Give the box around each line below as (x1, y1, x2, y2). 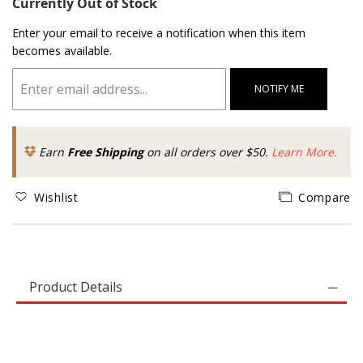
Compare (298, 189, 351, 205)
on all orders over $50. (143, 144, 271, 160)
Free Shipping (67, 144, 143, 160)
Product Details (29, 278, 122, 296)
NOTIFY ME (254, 82, 304, 96)
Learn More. (271, 144, 337, 160)
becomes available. (12, 43, 112, 58)
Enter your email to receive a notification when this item (12, 25, 305, 41)
